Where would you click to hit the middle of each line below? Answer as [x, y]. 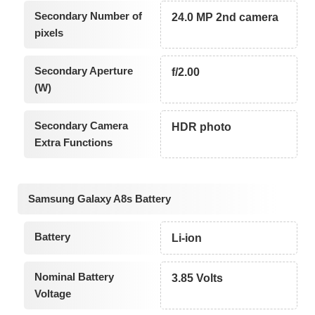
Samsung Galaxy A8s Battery [99, 198]
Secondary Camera [81, 126]
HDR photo [202, 127]
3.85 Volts [198, 278]
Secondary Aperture [83, 71]
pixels [49, 33]
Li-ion [187, 238]
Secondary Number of [88, 16]
